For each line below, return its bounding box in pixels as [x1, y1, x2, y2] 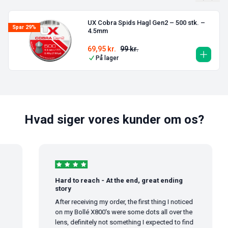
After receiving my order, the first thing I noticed [47, 197, 186, 206]
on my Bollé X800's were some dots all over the [47, 208, 185, 216]
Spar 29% [12, 24, 36, 31]
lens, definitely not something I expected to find [47, 218, 186, 226]
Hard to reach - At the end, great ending [47, 176, 176, 184]
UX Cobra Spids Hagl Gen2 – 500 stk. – [88, 19, 206, 27]
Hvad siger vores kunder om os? [24, 112, 204, 127]
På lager [96, 54, 119, 62]
